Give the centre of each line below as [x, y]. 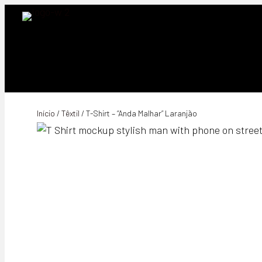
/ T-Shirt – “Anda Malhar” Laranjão [138, 113]
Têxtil [70, 113]
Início [46, 113]
